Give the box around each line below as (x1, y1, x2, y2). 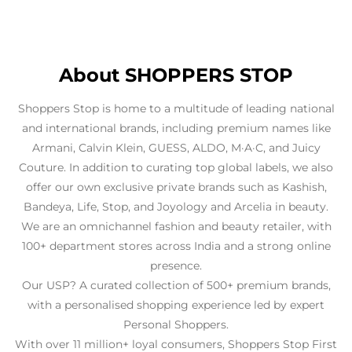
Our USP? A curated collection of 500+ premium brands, (21, 120, 331, 135)
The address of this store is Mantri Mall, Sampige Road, (26, 238, 326, 253)
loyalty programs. (127, 218, 225, 233)
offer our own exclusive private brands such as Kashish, (25, 22, 327, 37)
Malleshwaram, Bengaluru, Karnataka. (72, 258, 280, 273)
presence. (150, 101, 202, 115)
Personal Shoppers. (123, 159, 229, 174)
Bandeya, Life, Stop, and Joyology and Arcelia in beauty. (24, 42, 328, 57)
